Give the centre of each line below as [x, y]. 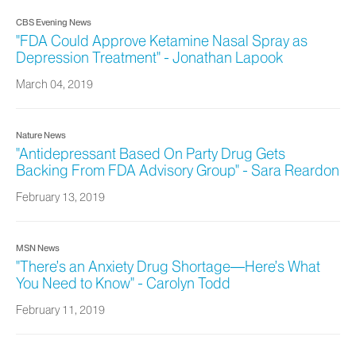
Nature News [41, 135]
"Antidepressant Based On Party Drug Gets [151, 154]
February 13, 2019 [60, 197]
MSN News [38, 248]
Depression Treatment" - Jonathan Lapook [149, 58]
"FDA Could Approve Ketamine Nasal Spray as [162, 41]
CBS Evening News [54, 22]
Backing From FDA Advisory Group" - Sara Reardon [178, 171]
